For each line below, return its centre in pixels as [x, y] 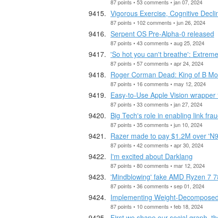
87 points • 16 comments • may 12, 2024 [158, 83]
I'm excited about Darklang [152, 156]
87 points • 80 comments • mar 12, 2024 [158, 165]
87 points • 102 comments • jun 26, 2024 [158, 22]
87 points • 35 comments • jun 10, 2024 [156, 124]
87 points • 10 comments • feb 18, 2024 [157, 206]
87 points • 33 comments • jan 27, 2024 [156, 104]
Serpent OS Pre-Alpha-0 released [162, 33]
